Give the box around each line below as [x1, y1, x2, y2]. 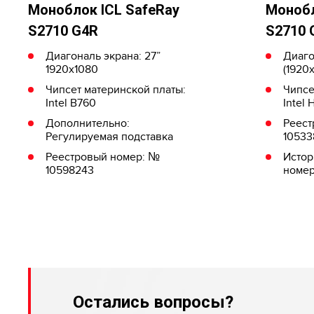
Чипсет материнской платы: [46, 82, 186, 97]
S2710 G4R [28, 22, 98, 39]
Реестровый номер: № [46, 149, 160, 164]
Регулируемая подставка [46, 129, 173, 144]
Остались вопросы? [73, 292, 233, 312]
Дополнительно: [46, 116, 130, 130]
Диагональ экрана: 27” [46, 48, 161, 63]
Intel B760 [46, 95, 96, 110]
